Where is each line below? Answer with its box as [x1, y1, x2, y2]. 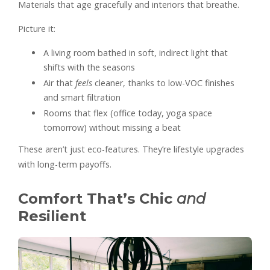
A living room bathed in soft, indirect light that [43, 47, 228, 59]
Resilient [18, 207, 86, 225]
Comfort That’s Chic [18, 190, 177, 208]
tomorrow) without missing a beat [43, 122, 181, 134]
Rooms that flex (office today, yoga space [43, 107, 212, 119]
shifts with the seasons [43, 61, 135, 74]
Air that [43, 77, 75, 89]
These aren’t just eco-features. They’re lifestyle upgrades [18, 143, 244, 155]
